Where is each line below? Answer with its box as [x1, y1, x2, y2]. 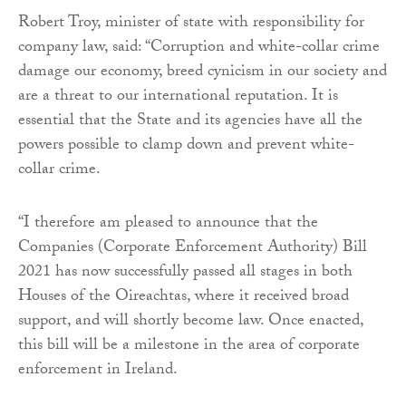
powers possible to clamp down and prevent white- [18, 131, 354, 160]
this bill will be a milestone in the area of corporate [18, 332, 360, 361]
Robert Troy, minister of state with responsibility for [18, 9, 364, 38]
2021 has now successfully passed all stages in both [18, 258, 353, 287]
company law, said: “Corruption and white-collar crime [18, 34, 380, 63]
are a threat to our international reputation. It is [18, 82, 338, 111]
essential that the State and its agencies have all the [18, 107, 362, 136]
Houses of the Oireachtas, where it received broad [18, 283, 349, 312]
